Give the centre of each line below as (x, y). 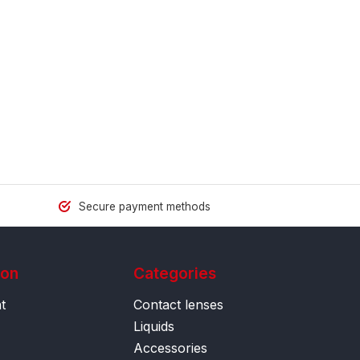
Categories (175, 273)
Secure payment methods (143, 207)
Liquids (154, 326)
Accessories (170, 348)
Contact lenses (178, 305)
